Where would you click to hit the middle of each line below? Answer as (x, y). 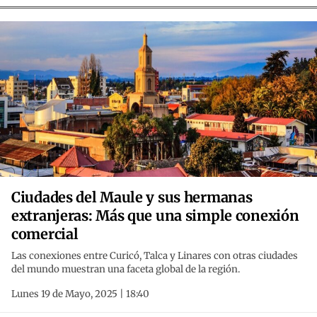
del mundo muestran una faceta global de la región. (126, 270)
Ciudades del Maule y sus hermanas (132, 197)
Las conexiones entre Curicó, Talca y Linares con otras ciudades (155, 256)
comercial (45, 234)
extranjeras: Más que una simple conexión (155, 216)
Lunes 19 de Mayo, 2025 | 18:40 (80, 294)
